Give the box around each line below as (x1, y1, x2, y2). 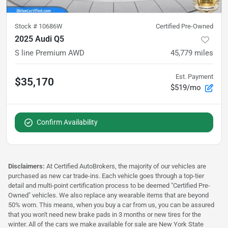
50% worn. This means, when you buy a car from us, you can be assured (8, 201, 214, 209)
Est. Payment (176, 73, 213, 80)
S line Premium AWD (15, 48, 84, 58)
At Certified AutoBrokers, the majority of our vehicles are (46, 162, 206, 170)
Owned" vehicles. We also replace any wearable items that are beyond (8, 191, 209, 199)
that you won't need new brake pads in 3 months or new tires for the (8, 211, 201, 218)
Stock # (15, 22, 39, 30)
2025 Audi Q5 (15, 34, 64, 44)
